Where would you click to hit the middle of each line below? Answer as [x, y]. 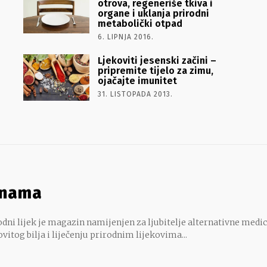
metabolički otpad [140, 23]
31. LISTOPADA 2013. [135, 94]
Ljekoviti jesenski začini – [157, 60]
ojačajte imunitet [137, 80]
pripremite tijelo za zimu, [155, 70]
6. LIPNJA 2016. [125, 37]
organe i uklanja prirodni [153, 13]
